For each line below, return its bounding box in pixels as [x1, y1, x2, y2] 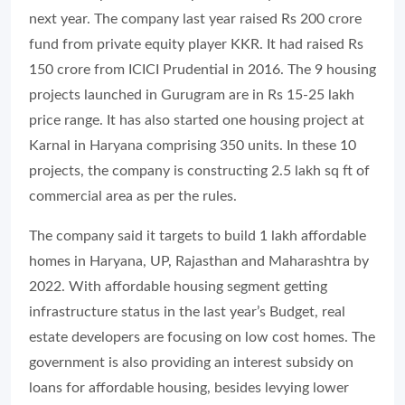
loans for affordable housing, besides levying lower [29, 381, 349, 395]
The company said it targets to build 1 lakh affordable [29, 229, 366, 243]
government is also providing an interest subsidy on [29, 355, 353, 370]
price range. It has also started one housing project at [29, 113, 364, 127]
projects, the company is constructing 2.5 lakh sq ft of [29, 164, 370, 178]
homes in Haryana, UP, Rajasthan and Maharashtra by [29, 254, 369, 268]
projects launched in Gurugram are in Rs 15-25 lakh [29, 88, 354, 102]
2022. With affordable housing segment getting [29, 279, 327, 294]
